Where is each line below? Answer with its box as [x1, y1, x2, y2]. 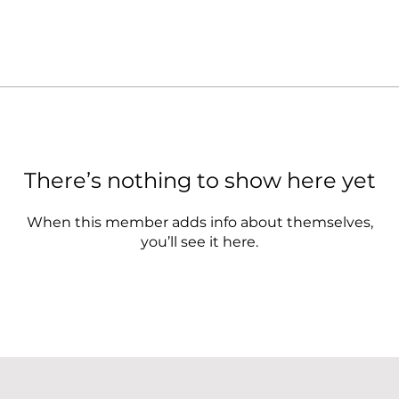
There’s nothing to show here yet [23, 167, 376, 193]
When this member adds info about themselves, [26, 213, 373, 231]
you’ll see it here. [141, 232, 258, 250]
